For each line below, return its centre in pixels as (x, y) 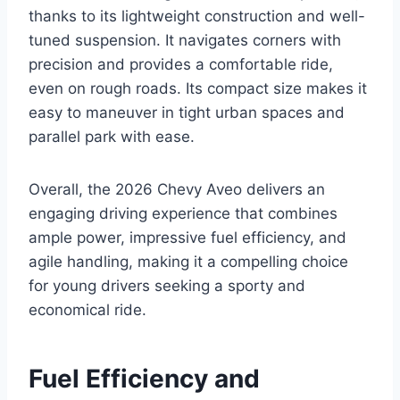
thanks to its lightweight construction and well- (197, 17)
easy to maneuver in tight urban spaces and (187, 113)
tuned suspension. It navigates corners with (185, 41)
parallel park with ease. (112, 137)
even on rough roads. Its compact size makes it (198, 89)
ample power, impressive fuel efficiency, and (187, 238)
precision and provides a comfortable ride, (181, 65)
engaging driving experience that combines (183, 214)
